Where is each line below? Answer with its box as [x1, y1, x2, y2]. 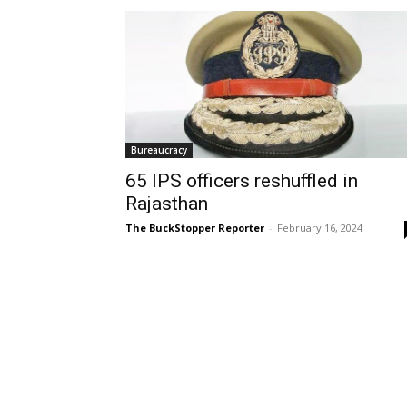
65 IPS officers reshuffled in [125, 169, 358, 192]
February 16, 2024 [277, 220, 362, 234]
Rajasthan [125, 192, 208, 214]
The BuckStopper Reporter [125, 220, 264, 234]
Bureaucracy [131, 143, 187, 156]
